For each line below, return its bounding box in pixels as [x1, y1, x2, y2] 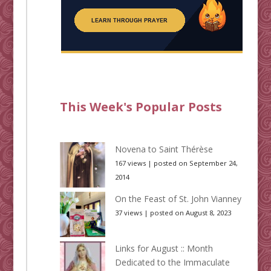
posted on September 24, [153, 158, 238, 168]
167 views [114, 158, 146, 168]
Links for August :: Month [114, 243, 213, 255]
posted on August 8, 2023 [149, 208, 231, 218]
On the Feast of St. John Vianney [114, 193, 241, 205]
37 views [114, 208, 142, 218]
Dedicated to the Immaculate [114, 256, 230, 269]
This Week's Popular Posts [59, 98, 222, 115]
